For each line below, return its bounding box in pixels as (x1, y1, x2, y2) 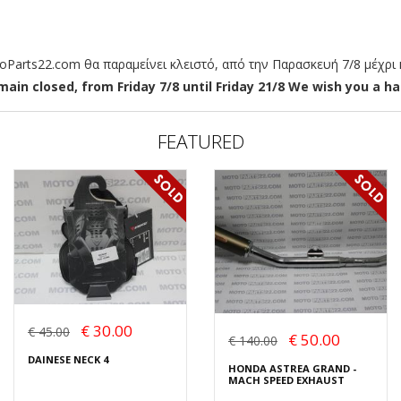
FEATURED (157, 129, 244, 155)
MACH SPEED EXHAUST (228, 373, 345, 388)
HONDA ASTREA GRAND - (228, 362, 356, 376)
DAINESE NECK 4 (28, 352, 108, 366)
